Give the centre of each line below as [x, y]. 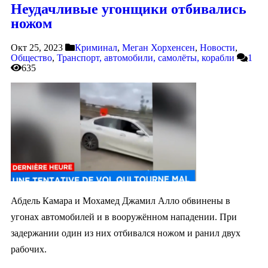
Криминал [96, 47]
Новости [217, 47]
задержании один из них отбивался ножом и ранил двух [126, 233]
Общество [31, 57]
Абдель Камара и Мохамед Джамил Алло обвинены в [121, 200]
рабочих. [29, 249]
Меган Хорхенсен [159, 47]
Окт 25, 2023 [37, 47]
